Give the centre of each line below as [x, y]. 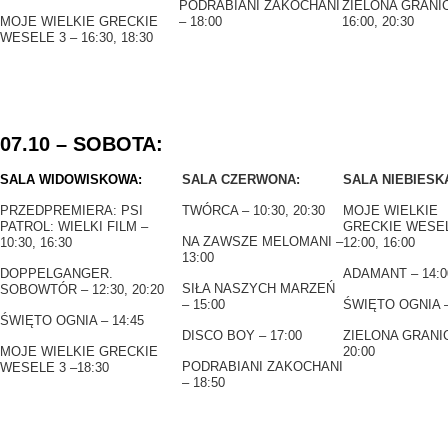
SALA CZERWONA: [241, 179]
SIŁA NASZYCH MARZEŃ [258, 288]
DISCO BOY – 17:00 [242, 335]
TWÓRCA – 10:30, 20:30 [253, 210]
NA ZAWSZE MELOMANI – [262, 241]
